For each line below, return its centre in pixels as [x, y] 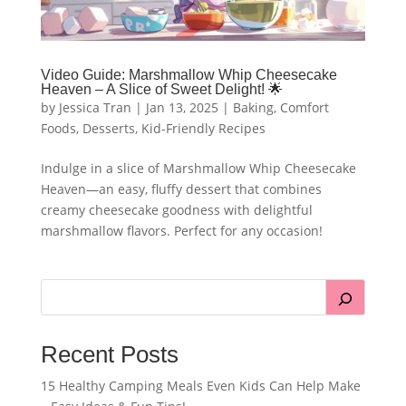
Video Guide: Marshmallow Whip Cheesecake [188, 75]
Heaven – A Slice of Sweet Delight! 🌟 [161, 90]
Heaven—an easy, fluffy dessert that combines [181, 189]
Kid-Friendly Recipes [203, 129]
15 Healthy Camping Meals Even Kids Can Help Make [200, 386]
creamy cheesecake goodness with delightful [176, 210]
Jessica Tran [95, 108]
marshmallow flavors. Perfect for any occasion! [181, 231]
